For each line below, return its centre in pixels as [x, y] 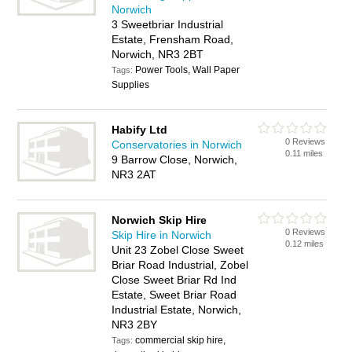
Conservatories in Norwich [177, 145]
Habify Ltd [140, 130]
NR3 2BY [135, 324]
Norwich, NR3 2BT [158, 54]
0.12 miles [305, 244]
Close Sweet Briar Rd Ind [174, 280]
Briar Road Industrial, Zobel [180, 265]
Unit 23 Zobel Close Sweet [178, 250]
